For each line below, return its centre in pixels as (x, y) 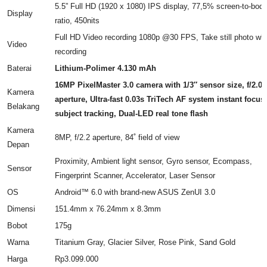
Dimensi (21, 209)
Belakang (23, 107)
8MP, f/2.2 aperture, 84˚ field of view (117, 138)
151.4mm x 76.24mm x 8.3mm (108, 209)
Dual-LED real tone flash (163, 114)
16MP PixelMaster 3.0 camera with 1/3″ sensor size (148, 85)
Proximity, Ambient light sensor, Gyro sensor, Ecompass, (153, 162)
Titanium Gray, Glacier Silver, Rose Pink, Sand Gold (145, 243)
